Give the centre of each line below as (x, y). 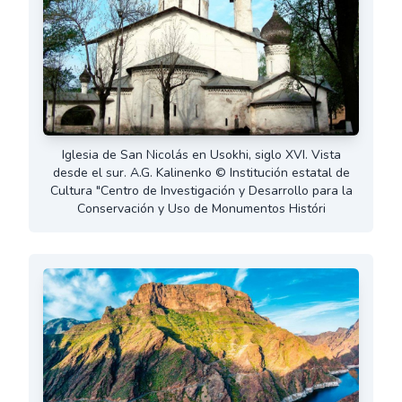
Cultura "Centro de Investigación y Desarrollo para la (201, 190)
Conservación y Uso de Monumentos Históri (201, 208)
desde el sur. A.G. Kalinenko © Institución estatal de (201, 172)
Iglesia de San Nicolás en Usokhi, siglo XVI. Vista (201, 154)
